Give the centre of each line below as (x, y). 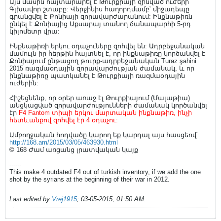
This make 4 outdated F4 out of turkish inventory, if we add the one (105, 172)
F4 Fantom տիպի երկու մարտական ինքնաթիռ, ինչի (105, 113)
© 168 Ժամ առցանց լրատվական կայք (74, 150)
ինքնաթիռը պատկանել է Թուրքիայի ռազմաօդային (97, 76)
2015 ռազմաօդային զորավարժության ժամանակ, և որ (102, 68)
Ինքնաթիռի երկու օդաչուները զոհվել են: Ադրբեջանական (107, 46)
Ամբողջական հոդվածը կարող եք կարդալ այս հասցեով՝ (104, 135)
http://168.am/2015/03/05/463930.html (64, 142)
